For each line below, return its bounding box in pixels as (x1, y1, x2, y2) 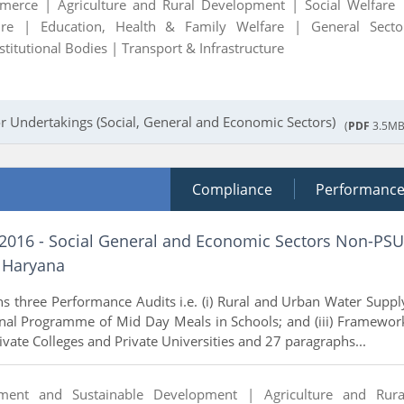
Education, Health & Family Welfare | (40, 16, 312, 35)
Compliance (192, 179, 272, 199)
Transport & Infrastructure (121, 38, 284, 57)
